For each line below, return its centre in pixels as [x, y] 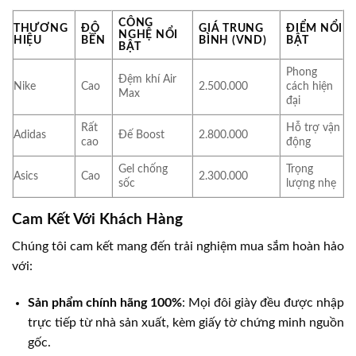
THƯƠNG [41, 28]
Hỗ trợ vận [313, 127]
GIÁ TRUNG [231, 28]
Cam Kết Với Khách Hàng [97, 219]
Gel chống [143, 168]
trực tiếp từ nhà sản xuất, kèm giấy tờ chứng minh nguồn [186, 322]
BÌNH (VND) [233, 40]
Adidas [30, 134]
